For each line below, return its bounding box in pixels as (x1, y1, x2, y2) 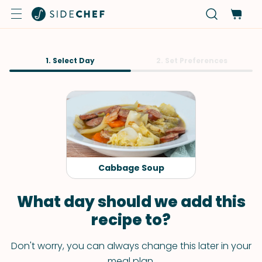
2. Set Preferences (156, 56, 227, 65)
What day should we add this (16, 191, 246, 212)
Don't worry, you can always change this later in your (11, 239, 251, 253)
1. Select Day (46, 56, 95, 65)
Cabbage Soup (98, 162, 164, 174)
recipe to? (91, 209, 171, 230)
